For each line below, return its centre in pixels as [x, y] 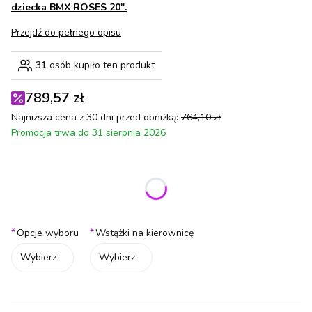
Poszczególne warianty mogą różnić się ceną [108, 196]
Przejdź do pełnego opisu [66, 32]
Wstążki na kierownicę [145, 233]
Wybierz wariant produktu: [79, 170]
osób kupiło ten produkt [101, 65]
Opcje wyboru [48, 233]
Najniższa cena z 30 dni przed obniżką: [95, 117]
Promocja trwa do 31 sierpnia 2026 [88, 132]
